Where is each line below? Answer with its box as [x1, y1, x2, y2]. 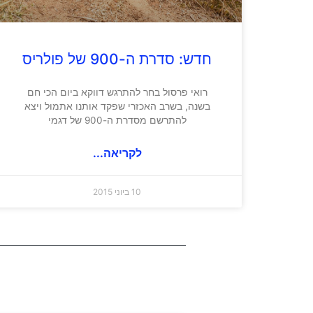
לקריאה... [92, 145, 142, 160]
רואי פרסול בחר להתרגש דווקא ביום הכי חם [27, 86, 208, 98]
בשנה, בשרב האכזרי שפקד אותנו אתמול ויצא [24, 100, 210, 112]
